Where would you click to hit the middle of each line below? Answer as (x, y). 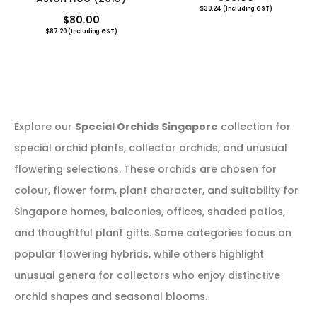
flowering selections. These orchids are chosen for (145, 169)
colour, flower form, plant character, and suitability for (156, 190)
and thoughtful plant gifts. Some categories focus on (153, 233)
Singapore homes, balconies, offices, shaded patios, (150, 212)
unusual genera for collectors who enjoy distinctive (147, 275)
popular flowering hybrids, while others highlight (139, 254)
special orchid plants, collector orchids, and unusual (151, 148)
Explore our (45, 127)
